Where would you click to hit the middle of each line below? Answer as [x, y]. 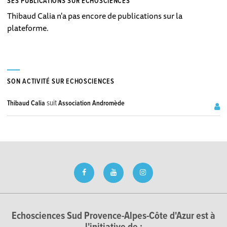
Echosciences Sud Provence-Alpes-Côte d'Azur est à [113, 217]
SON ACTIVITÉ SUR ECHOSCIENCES [61, 82]
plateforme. [28, 28]
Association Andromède [92, 104]
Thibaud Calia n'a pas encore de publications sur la [95, 16]
